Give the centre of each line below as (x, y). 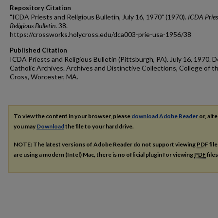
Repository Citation (40, 8)
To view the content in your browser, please (73, 116)
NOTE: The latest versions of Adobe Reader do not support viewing (105, 144)
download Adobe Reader (165, 116)
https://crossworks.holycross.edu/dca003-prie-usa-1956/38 (100, 34)
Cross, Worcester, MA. (44, 77)
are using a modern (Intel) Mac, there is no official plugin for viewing (104, 154)
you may (25, 126)
